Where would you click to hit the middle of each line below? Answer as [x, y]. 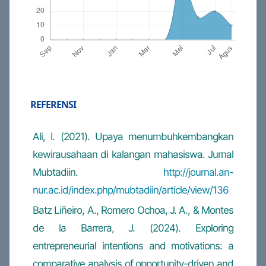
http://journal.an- [199, 172]
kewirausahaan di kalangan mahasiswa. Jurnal [133, 155]
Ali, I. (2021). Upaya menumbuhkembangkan [133, 137]
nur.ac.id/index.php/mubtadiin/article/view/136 [130, 190]
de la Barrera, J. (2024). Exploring [133, 228]
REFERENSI [53, 105]
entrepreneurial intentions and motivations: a [133, 246]
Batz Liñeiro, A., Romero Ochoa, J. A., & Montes [133, 210]
